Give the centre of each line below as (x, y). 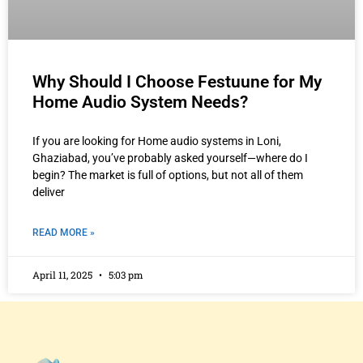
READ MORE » (64, 233)
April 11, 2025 (64, 275)
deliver (49, 192)
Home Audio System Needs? (140, 102)
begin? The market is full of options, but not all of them (168, 175)
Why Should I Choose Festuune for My (177, 82)
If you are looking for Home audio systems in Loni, (157, 141)
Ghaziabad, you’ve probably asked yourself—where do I (170, 158)
